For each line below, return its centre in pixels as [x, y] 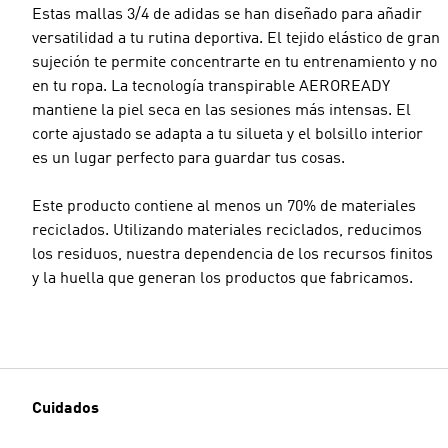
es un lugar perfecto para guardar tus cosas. [188, 158]
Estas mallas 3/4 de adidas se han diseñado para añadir [227, 14]
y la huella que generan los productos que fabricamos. [222, 278]
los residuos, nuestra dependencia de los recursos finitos [232, 254]
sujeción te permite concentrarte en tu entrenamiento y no [234, 62]
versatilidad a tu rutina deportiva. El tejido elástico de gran [236, 38]
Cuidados [65, 409]
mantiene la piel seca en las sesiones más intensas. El [221, 110]
